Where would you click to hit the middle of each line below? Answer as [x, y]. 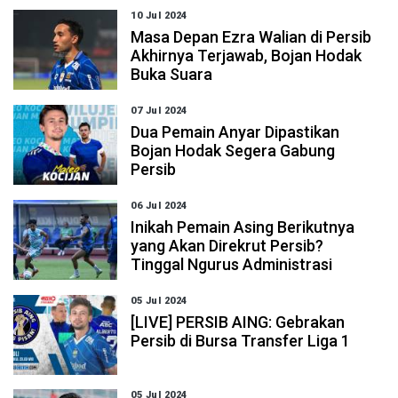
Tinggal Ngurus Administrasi [232, 264]
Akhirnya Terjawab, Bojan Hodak [247, 56]
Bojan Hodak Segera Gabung [233, 151]
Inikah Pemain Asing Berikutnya [243, 227]
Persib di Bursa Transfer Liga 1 [241, 341]
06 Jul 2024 [159, 206]
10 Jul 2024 [159, 16]
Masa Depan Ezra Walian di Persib [251, 37]
